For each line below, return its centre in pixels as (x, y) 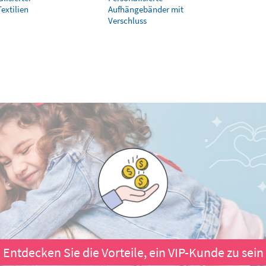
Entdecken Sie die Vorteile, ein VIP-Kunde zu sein (133, 252)
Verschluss (127, 20)
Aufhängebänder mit (146, 9)
